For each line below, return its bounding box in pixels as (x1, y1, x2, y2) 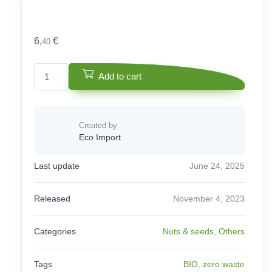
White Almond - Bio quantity (33, 64, 139, 73)
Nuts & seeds (163, 226, 214, 236)
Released (34, 193, 70, 203)
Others (219, 226, 245, 236)
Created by (79, 120, 117, 130)
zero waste (203, 259, 245, 269)
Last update (34, 160, 80, 171)
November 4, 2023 (173, 193, 245, 203)
